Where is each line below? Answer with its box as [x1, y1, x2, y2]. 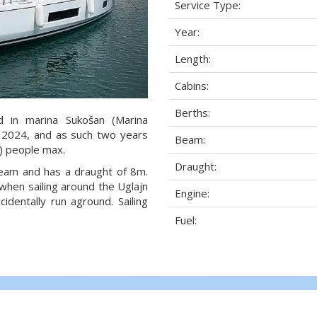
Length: [175, 52, 211, 66]
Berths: [175, 105, 210, 120]
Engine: [175, 186, 209, 200]
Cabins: [175, 79, 209, 93]
